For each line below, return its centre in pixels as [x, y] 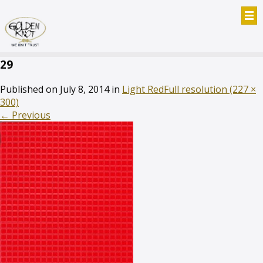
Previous [30, 115]
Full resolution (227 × [210, 89]
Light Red [143, 89]
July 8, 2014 [85, 89]
